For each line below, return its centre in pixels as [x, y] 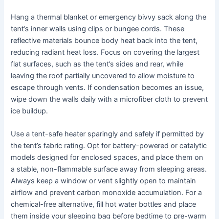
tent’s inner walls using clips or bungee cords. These [98, 29]
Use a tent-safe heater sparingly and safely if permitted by [108, 134]
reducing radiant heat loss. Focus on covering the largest [105, 52]
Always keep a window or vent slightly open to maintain [104, 181]
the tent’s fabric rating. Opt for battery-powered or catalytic [109, 145]
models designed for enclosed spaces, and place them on [107, 157]
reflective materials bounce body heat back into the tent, [104, 40]
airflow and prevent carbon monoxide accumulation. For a [107, 192]
